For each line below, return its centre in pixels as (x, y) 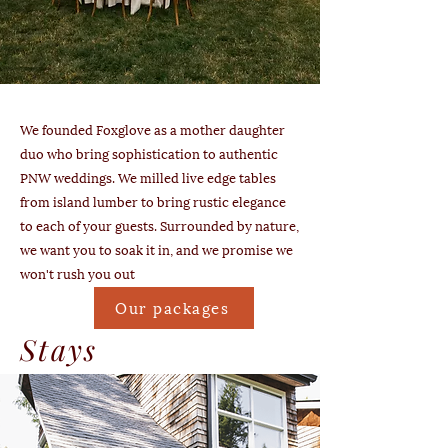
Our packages (172, 308)
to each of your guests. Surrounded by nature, (159, 226)
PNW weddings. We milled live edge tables (148, 178)
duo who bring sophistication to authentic (149, 154)
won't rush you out (77, 274)
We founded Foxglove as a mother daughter (152, 130)
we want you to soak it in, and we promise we (156, 250)
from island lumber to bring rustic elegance (153, 202)
